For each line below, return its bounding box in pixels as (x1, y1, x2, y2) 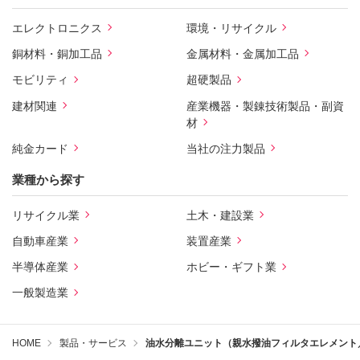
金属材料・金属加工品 (186, 47, 299, 61)
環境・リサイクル (186, 21, 276, 35)
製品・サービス (59, 337, 127, 350)
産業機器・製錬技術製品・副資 (186, 99, 344, 112)
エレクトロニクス (12, 21, 102, 35)
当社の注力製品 (186, 141, 265, 155)
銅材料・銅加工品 (12, 47, 102, 61)
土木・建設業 (186, 208, 254, 222)
